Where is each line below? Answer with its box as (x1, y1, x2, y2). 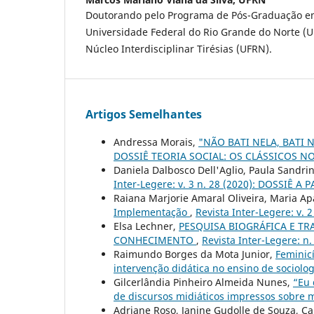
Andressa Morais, (114, 135, 198, 149)
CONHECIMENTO (114, 233, 196, 247)
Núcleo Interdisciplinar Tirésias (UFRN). (86, 41, 275, 55)
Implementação (114, 205, 190, 219)
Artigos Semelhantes (86, 106, 202, 122)
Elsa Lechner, (114, 219, 179, 233)
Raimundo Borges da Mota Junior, (114, 247, 275, 261)
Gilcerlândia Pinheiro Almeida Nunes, (114, 275, 293, 289)
